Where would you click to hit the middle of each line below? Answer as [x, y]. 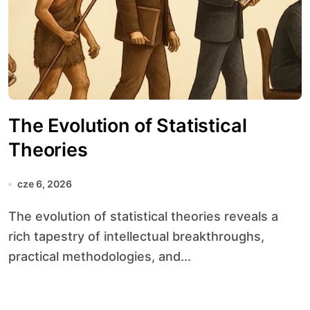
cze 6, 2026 [45, 184]
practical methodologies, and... [100, 256]
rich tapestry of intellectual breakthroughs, [136, 236]
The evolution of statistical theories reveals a [12, 216]
